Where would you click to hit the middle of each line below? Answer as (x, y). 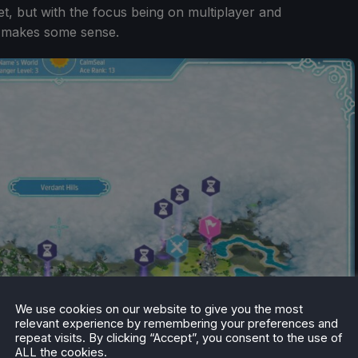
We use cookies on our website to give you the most (159, 309)
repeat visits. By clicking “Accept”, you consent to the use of (179, 338)
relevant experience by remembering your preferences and (177, 323)
